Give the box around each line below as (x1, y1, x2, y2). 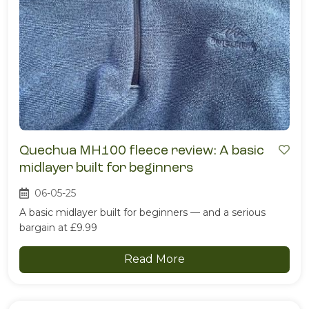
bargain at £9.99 (19, 221, 97, 235)
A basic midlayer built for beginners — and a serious (19, 206, 266, 219)
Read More (124, 252, 185, 266)
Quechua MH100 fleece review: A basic (19, 142, 264, 159)
